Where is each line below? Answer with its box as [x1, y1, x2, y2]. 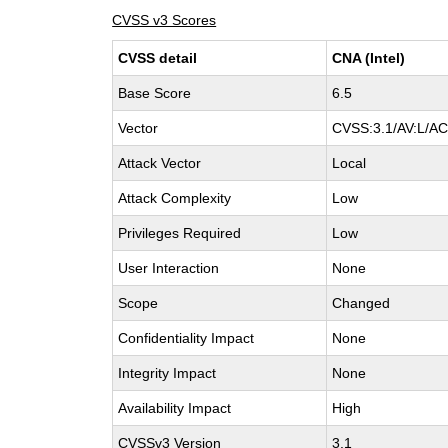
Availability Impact [118, 400, 232, 416]
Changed [332, 295, 391, 311]
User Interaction [118, 260, 220, 276]
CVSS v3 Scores [112, 12, 217, 28]
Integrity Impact [118, 365, 217, 381]
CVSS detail [118, 50, 198, 66]
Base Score [118, 85, 192, 101]
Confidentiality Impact [118, 330, 255, 346]
